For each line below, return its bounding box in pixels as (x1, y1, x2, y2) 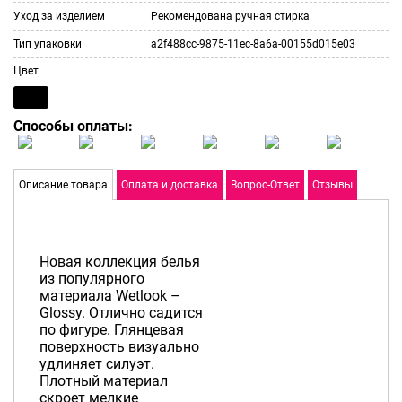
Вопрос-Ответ (231, 179, 300, 192)
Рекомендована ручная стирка (151, 10, 310, 23)
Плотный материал (39, 371, 168, 389)
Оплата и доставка (121, 179, 218, 192)
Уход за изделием (13, 10, 105, 23)
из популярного (39, 269, 144, 287)
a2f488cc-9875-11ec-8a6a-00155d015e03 (151, 38, 355, 51)
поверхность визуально (39, 337, 199, 355)
